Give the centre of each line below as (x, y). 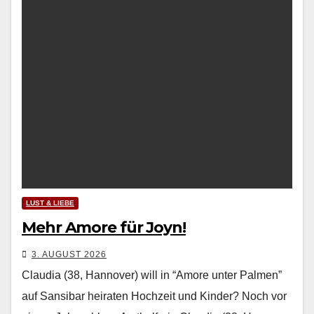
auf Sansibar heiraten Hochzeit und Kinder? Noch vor (154, 296)
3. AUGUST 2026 (69, 255)
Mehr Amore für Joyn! (104, 228)
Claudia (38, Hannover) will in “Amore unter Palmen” (152, 275)
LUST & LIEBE (50, 203)
